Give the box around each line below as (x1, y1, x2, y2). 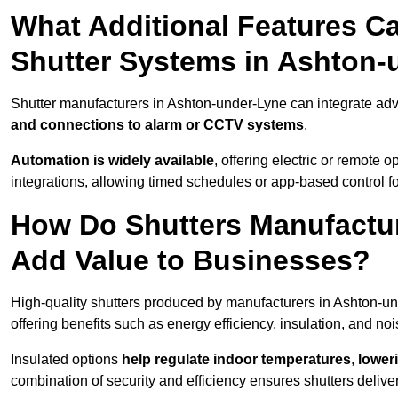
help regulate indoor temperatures (122, 352, 351, 368)
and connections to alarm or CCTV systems (11, 117, 304, 133)
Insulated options (11, 352, 122, 368)
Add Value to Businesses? (11, 244, 370, 277)
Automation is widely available (11, 153, 214, 169)
